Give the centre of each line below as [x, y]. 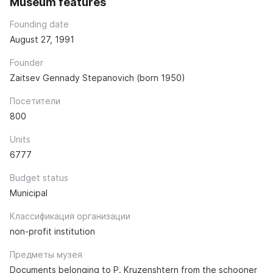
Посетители [35, 101]
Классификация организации [70, 216]
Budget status [39, 178]
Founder [27, 63]
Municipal [29, 193]
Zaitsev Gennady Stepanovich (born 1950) [97, 78]
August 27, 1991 [42, 40]
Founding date [39, 24]
